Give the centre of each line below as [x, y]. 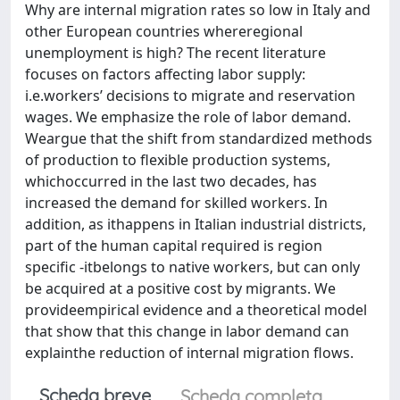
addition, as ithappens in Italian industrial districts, [196, 224]
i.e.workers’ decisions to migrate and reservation [190, 96]
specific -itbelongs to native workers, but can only [192, 267]
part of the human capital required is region [174, 246]
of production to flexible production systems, [178, 160]
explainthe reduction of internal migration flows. [189, 353]
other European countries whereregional [164, 31]
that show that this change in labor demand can [187, 331]
